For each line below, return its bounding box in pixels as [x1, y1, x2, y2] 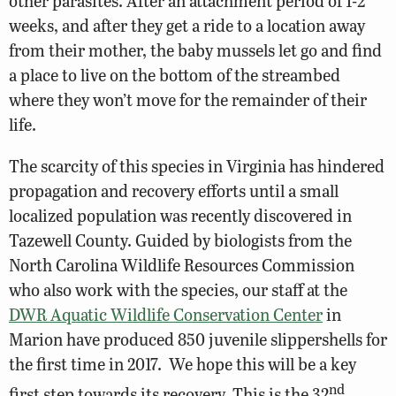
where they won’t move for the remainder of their [9, 87, 367, 111]
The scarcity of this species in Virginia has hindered [9, 154, 385, 179]
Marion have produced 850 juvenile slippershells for [9, 327, 387, 352]
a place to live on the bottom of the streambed [9, 62, 340, 87]
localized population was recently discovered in [9, 203, 352, 228]
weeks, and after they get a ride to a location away [9, 12, 365, 37]
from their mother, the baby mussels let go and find [9, 37, 382, 62]
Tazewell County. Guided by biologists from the [9, 228, 352, 253]
